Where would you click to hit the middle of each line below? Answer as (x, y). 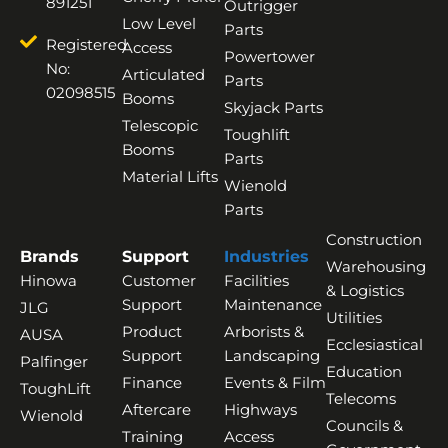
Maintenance (273, 304)
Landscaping (272, 355)
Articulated (163, 74)
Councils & (364, 425)
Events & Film (275, 382)
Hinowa (48, 280)
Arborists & (264, 331)
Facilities (256, 280)
